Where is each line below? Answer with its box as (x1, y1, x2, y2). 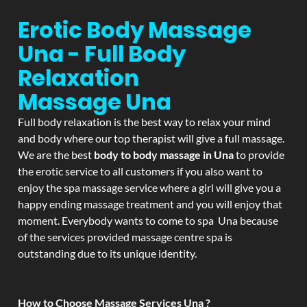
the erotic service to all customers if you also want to (18, 164, 262, 177)
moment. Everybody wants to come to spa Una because (18, 214, 278, 227)
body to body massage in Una (94, 148, 236, 161)
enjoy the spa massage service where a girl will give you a (18, 181, 281, 194)
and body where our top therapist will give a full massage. (18, 132, 284, 145)
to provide (236, 148, 284, 161)
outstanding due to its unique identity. (18, 247, 197, 260)
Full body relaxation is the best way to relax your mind (18, 115, 271, 128)
